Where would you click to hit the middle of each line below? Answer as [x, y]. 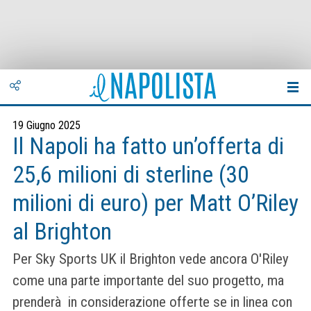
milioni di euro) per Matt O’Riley [155, 203]
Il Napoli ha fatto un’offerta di [148, 146]
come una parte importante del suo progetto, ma [148, 281]
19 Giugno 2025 [47, 125]
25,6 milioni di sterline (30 [131, 175]
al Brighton [62, 232]
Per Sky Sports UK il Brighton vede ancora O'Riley [151, 259]
